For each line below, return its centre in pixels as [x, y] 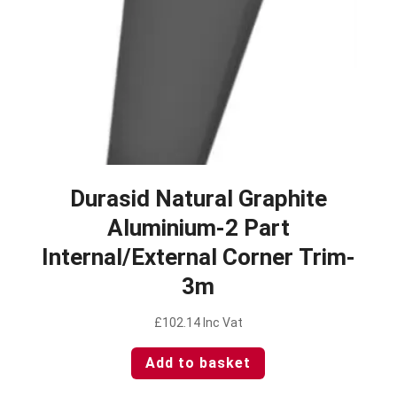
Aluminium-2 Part [198, 227]
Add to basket [198, 363]
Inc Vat [222, 322]
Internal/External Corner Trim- [198, 257]
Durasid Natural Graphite [198, 198]
